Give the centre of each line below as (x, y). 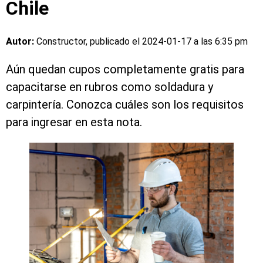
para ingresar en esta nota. (74, 122)
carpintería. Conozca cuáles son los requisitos (125, 105)
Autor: (21, 42)
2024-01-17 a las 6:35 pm (195, 42)
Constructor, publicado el (89, 42)
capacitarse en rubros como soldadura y (109, 87)
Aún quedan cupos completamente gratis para (125, 70)
